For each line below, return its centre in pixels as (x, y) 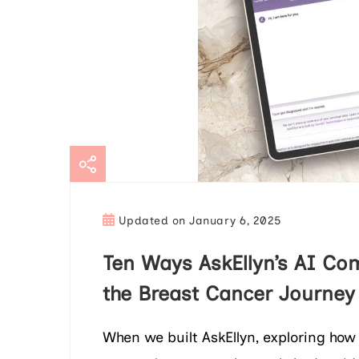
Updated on (154, 221)
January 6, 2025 (235, 221)
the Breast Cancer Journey (229, 294)
